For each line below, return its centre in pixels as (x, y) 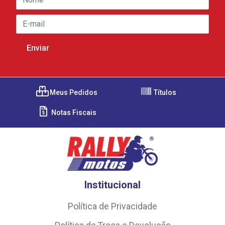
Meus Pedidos (73, 92)
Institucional (113, 185)
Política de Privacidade (113, 206)
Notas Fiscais (73, 112)
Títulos (164, 92)
